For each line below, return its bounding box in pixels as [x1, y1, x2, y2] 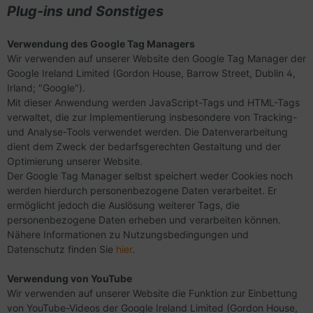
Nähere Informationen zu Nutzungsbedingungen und [7, 228, 249, 240]
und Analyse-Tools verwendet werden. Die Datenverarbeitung [7, 126, 288, 138]
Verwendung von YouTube [7, 272, 132, 284]
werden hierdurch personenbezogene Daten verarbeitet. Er [7, 184, 277, 196]
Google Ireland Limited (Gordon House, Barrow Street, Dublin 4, [7, 67, 296, 79]
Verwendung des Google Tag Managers [7, 38, 195, 50]
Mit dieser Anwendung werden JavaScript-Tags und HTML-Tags [7, 96, 300, 108]
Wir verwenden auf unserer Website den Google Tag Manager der [7, 52, 306, 64]
